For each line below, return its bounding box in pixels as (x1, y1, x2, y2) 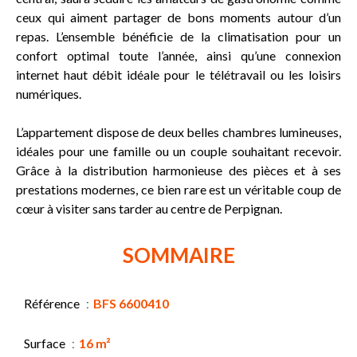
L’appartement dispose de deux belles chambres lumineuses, (16, 124, 341, 139)
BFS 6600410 (93, 295, 169, 311)
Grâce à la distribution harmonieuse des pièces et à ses (16, 162, 341, 178)
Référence (24, 295, 82, 311)
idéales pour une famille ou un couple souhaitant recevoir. (16, 143, 341, 159)
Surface (24, 335, 68, 351)
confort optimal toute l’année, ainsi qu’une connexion (16, 47, 341, 63)
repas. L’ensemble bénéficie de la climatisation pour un (16, 28, 341, 44)
